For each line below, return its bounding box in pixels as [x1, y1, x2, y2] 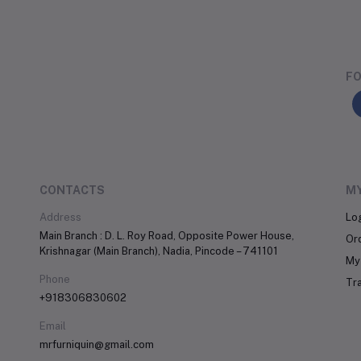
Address [39, 211, 81, 223]
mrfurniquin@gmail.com [39, 338, 154, 351]
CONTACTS [39, 184, 105, 197]
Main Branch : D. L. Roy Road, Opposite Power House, [39, 230, 294, 242]
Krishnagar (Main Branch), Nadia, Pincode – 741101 [39, 245, 278, 257]
